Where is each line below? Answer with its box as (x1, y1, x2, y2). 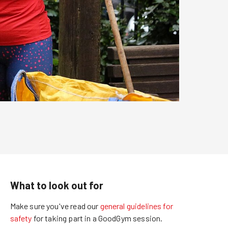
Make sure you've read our (10, 201, 99, 211)
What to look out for (10, 179, 103, 191)
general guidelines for (100, 201, 173, 211)
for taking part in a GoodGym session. (33, 213, 163, 223)
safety (10, 213, 32, 223)
